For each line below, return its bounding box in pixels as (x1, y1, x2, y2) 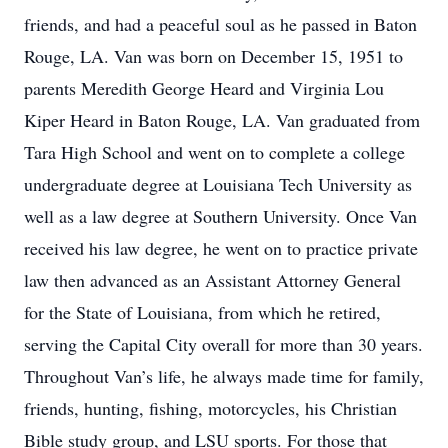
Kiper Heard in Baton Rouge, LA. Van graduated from (24, 108, 420, 132)
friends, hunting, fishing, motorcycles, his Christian (24, 396, 397, 420)
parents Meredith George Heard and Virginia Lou (24, 76, 384, 100)
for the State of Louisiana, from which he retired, (24, 300, 381, 324)
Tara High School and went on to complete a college (24, 140, 405, 164)
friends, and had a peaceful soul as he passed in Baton (24, 12, 417, 36)
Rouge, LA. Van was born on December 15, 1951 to (24, 44, 403, 68)
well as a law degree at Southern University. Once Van (24, 204, 417, 228)
